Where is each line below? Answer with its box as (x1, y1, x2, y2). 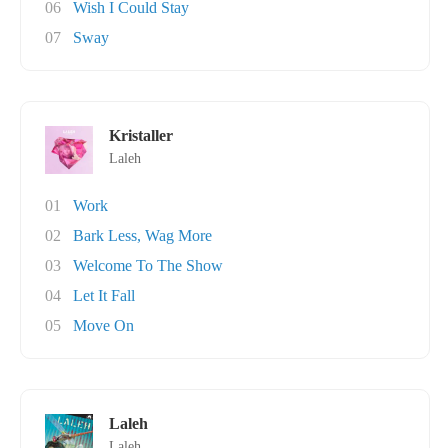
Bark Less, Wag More (73, 227, 212, 244)
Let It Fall (73, 287, 135, 304)
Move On (73, 317, 134, 334)
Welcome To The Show (73, 257, 223, 274)
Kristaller (109, 127, 173, 144)
